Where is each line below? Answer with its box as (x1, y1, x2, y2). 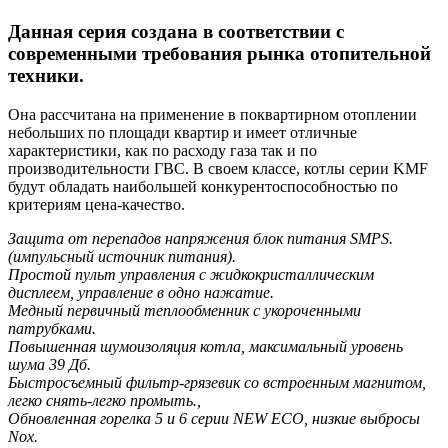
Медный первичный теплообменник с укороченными (8, 302, 361, 319)
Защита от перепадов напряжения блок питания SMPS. (8, 230, 393, 247)
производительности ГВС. (8, 160, 193, 177)
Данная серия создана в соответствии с (8, 21, 344, 43)
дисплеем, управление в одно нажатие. (8, 284, 274, 301)
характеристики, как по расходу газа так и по (8, 142, 317, 159)
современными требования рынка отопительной (8, 43, 431, 65)
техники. (8, 65, 84, 87)
